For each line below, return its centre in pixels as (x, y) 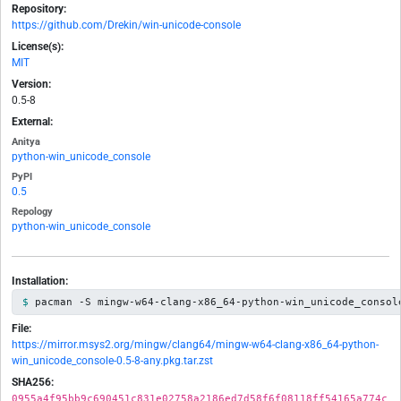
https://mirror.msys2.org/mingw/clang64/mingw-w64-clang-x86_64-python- (195, 345)
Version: (31, 85)
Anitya (26, 142)
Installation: (40, 282)
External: (32, 122)
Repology (32, 212)
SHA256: (33, 383)
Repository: (39, 9)
